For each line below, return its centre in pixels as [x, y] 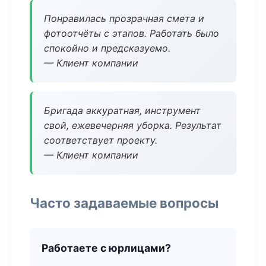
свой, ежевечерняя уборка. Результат [133, 125]
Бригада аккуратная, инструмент [122, 110]
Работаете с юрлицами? [106, 248]
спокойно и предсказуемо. [107, 48]
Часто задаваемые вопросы [124, 203]
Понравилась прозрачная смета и [124, 18]
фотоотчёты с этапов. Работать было [132, 33]
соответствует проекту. [101, 140]
